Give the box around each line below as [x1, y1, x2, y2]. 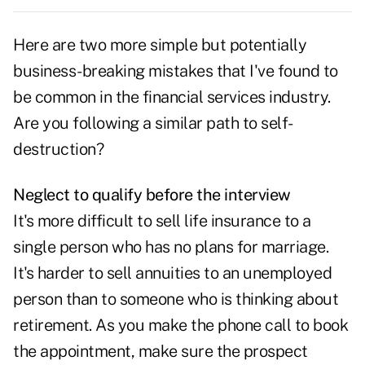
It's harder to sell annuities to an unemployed [13, 263, 332, 284]
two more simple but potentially [78, 35, 306, 55]
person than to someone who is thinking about [13, 289, 338, 310]
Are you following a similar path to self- [13, 113, 293, 134]
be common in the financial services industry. [13, 87, 331, 108]
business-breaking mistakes [13, 61, 213, 81]
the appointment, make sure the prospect [13, 341, 308, 362]
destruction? [13, 139, 103, 160]
